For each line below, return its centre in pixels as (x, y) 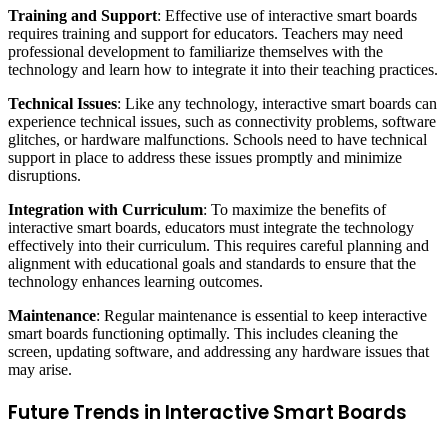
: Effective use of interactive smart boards (287, 15)
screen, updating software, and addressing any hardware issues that (218, 351)
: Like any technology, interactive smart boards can (277, 103)
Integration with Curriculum (105, 209)
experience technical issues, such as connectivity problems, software (222, 121)
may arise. (40, 369)
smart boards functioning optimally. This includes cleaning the (203, 333)
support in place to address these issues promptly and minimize (205, 157)
